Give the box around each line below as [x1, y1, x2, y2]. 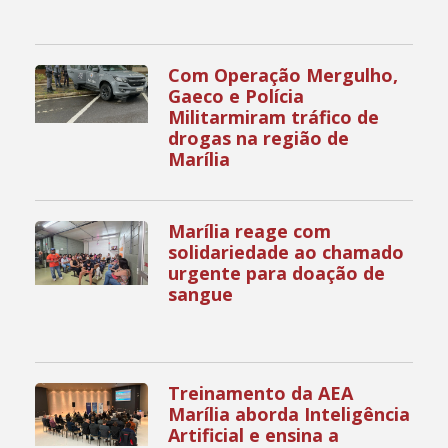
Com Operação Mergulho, [168, 62, 399, 87]
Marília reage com [168, 219, 332, 244]
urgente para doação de [168, 261, 386, 286]
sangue [168, 282, 234, 307]
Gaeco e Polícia [168, 83, 305, 108]
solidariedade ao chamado [168, 240, 405, 265]
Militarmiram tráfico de [168, 104, 380, 129]
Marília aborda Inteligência [168, 401, 411, 426]
